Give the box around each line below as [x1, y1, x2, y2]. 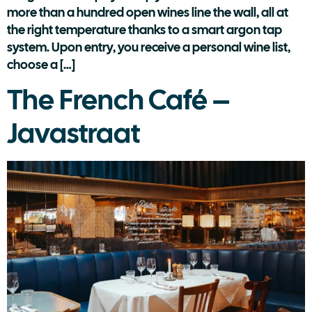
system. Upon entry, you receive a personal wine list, [7, 39, 290, 55]
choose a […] [7, 56, 75, 72]
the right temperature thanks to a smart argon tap [7, 22, 282, 38]
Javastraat [7, 115, 140, 152]
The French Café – [7, 81, 230, 118]
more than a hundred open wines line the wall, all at [7, 4, 288, 20]
